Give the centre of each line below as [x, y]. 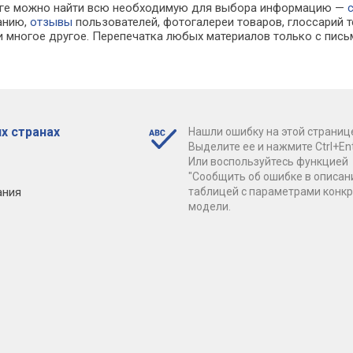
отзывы [52, 22]
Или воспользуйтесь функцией [268, 161]
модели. [209, 206]
